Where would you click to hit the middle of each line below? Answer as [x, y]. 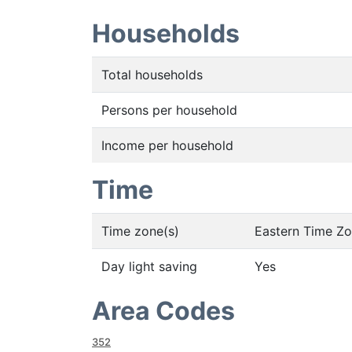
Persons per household [169, 110]
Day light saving [149, 266]
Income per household [167, 145]
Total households [152, 75]
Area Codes [163, 311]
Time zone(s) [140, 231]
